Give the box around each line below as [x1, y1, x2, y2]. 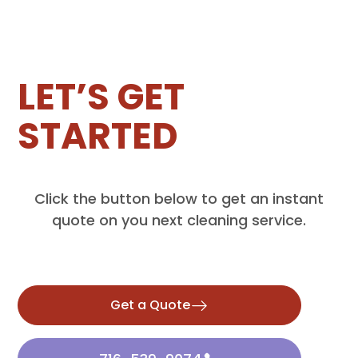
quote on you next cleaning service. [52, 210, 306, 230]
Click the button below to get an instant [34, 189, 324, 209]
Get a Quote [109, 296, 190, 314]
